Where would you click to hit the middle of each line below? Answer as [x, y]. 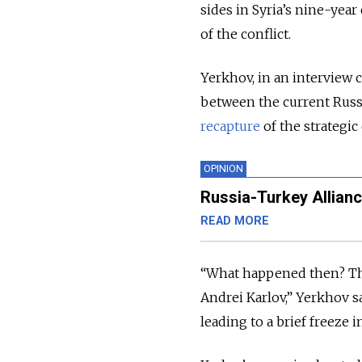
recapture [230, 126]
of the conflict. [246, 34]
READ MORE [235, 221]
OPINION [223, 168]
